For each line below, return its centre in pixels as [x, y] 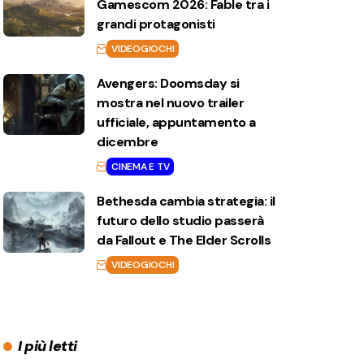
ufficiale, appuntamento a [176, 122]
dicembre [128, 142]
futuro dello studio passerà [180, 221]
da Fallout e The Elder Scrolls [184, 240]
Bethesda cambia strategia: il [186, 201]
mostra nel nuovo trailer [171, 103]
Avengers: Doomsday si [168, 83]
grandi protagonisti [156, 24]
